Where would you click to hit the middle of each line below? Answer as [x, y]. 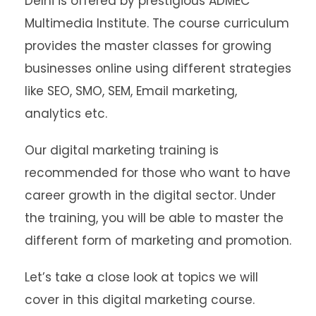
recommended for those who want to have [158, 173]
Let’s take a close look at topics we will [141, 278]
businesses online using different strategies [158, 69]
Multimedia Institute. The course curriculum [157, 24]
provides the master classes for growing [148, 46]
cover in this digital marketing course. [140, 300]
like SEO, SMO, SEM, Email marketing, [131, 91]
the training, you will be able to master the [154, 218]
